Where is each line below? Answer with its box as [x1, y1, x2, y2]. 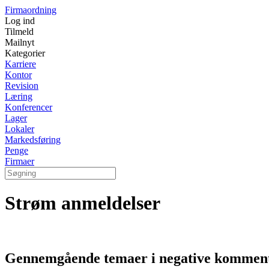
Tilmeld [5, 26, 34, 37]
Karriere [5, 59, 36, 69]
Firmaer [5, 156, 34, 166]
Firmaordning [5, 5, 56, 15]
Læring [5, 91, 32, 101]
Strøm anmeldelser [5, 192, 160, 214]
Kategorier [5, 48, 45, 58]
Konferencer [5, 102, 52, 112]
